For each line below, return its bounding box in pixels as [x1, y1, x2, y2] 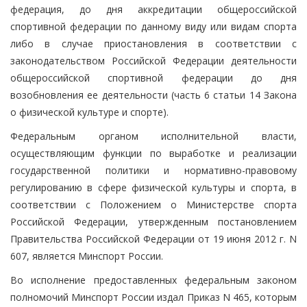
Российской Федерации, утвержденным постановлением [10, 214, 297, 228]
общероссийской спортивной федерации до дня [10, 71, 297, 84]
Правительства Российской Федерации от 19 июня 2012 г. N [10, 232, 297, 245]
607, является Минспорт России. [10, 249, 163, 262]
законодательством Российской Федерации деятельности [10, 53, 297, 67]
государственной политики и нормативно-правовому [10, 163, 297, 177]
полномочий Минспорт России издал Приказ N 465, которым [10, 290, 297, 304]
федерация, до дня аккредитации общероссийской [10, 2, 297, 16]
